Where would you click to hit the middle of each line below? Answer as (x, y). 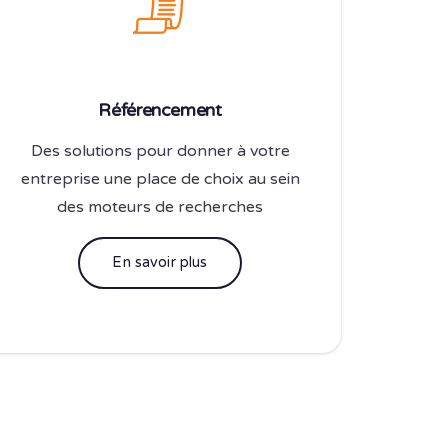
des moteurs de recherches (160, 206)
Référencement (160, 110)
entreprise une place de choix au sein (160, 178)
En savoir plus (160, 262)
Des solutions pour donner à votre (160, 150)
